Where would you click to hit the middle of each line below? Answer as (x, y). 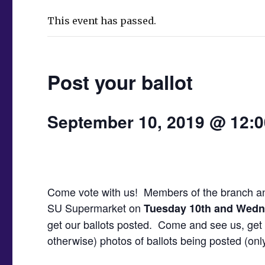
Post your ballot (120, 82)
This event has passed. (102, 20)
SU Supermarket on (96, 207)
